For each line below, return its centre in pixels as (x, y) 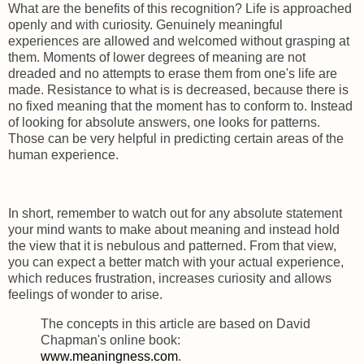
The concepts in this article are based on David (175, 323)
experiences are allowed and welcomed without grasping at (179, 41)
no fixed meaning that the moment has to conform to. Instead (180, 106)
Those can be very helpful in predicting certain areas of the (176, 139)
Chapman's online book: (110, 340)
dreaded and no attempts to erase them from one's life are (173, 74)
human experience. (65, 155)
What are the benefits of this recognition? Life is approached (180, 9)
